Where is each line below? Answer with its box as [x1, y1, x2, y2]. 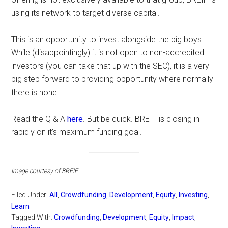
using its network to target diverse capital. [11, 8, 160, 18]
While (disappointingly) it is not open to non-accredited [11, 47, 205, 58]
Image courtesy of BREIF [11, 167, 78, 175]
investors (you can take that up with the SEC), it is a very [11, 61, 210, 71]
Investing [179, 191, 208, 199]
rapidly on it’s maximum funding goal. [11, 127, 142, 137]
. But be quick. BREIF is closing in [83, 113, 200, 124]
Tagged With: [11, 213, 54, 222]
